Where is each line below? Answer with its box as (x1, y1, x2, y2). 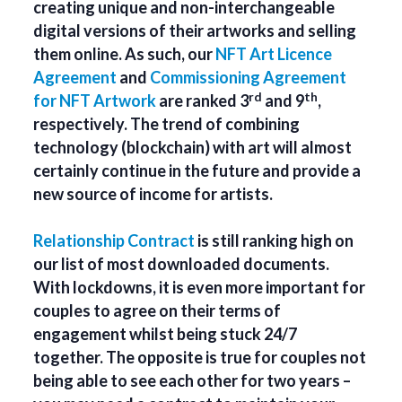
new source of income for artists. (33, 184, 274, 205)
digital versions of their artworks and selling (33, 21, 357, 41)
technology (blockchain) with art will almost (33, 137, 353, 158)
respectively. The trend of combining (33, 114, 301, 135)
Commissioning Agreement (150, 67, 347, 88)
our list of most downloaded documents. (33, 254, 330, 275)
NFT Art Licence (215, 44, 333, 65)
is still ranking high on (195, 231, 354, 251)
